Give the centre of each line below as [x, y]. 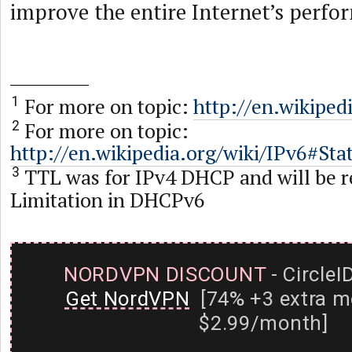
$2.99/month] [264, 323]
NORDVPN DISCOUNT [165, 274]
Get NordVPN [127, 298]
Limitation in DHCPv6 [108, 199]
